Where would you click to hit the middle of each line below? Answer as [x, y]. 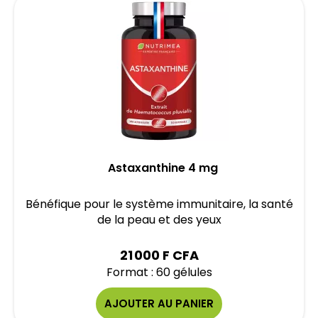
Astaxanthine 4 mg [163, 168]
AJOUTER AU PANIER [159, 303]
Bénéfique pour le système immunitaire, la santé [159, 204]
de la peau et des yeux [159, 220]
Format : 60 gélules [159, 272]
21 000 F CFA [159, 255]
